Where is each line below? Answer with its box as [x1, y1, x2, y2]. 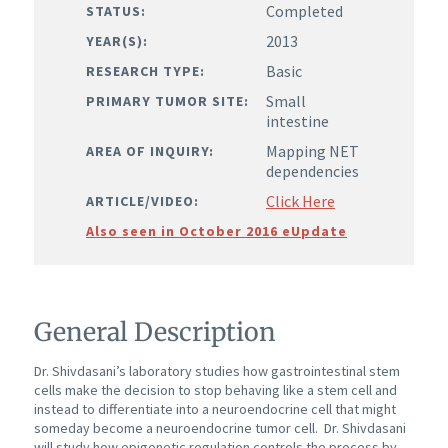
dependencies [266, 160, 359, 181]
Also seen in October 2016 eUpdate [86, 221, 347, 240]
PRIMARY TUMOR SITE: [86, 91, 249, 110]
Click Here [266, 190, 335, 211]
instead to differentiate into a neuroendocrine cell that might [33, 400, 396, 419]
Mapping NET [266, 140, 359, 161]
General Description [33, 315, 276, 348]
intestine [266, 110, 329, 131]
